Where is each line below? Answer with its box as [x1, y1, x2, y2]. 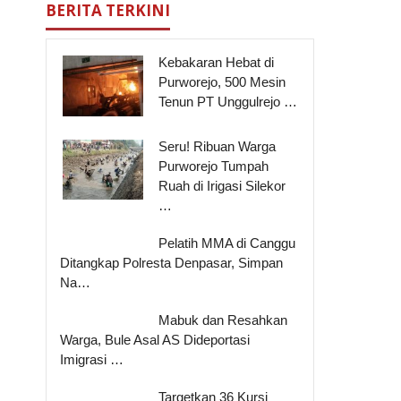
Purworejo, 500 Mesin [158, 74, 286, 90]
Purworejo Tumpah [158, 158, 269, 174]
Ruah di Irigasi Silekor [158, 177, 286, 193]
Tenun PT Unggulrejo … [158, 94, 298, 109]
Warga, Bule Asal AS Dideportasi [60, 331, 251, 347]
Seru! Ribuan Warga [158, 138, 277, 154]
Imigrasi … [60, 351, 124, 367]
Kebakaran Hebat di [158, 55, 275, 70]
